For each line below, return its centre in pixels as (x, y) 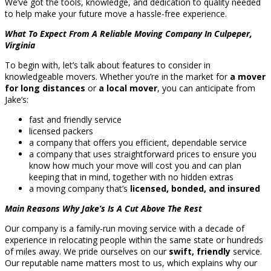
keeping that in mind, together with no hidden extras (131, 177)
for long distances (45, 88)
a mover (248, 77)
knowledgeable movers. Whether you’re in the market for (117, 77)
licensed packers (61, 131)
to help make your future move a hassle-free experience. (116, 14)
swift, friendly (200, 252)
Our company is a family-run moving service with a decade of (125, 229)
